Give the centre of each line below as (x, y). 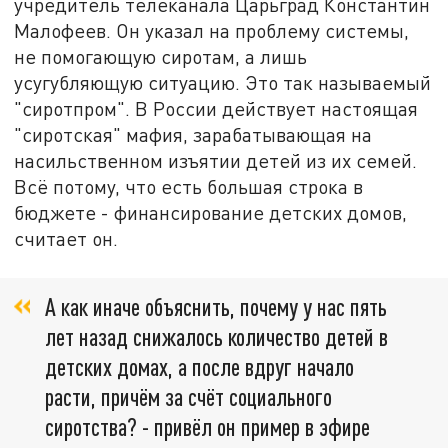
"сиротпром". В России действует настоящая (216, 109)
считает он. (66, 239)
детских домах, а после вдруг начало (199, 366)
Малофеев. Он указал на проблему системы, (212, 31)
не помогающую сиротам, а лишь (161, 57)
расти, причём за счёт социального (188, 396)
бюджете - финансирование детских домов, (211, 213)
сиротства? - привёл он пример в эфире (207, 426)
